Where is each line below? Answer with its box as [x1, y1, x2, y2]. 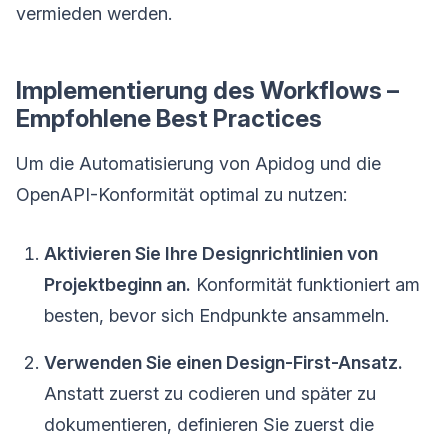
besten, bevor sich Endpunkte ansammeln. [44, 304, 389, 326]
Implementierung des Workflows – [16, 75, 399, 105]
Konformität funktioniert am [191, 273, 420, 295]
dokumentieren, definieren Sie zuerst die [44, 413, 374, 435]
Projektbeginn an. [44, 273, 191, 295]
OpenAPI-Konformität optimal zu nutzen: [16, 183, 347, 205]
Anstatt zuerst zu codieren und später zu [44, 382, 376, 404]
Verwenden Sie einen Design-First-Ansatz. [44, 351, 403, 373]
